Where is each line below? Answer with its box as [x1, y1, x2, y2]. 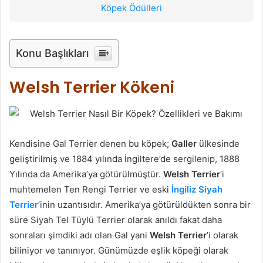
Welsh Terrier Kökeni [9, 76, 174, 99]
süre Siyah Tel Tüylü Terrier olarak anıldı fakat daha [9, 214, 222, 225]
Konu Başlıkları [16, 47, 89, 60]
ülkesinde [197, 137, 240, 149]
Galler [171, 137, 197, 149]
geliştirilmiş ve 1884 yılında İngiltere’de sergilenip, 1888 [9, 153, 240, 164]
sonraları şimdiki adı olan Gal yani [9, 229, 150, 241]
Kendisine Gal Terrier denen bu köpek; [9, 137, 171, 149]
